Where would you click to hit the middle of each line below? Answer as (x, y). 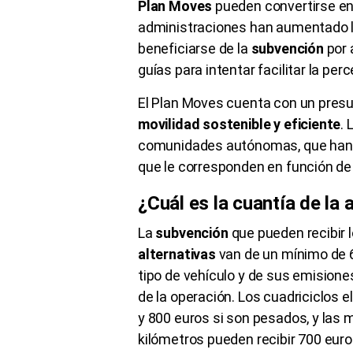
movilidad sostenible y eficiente (240, 124)
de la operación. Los (201, 296)
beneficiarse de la (195, 48)
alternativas (177, 254)
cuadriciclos (301, 296)
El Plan (160, 102)
